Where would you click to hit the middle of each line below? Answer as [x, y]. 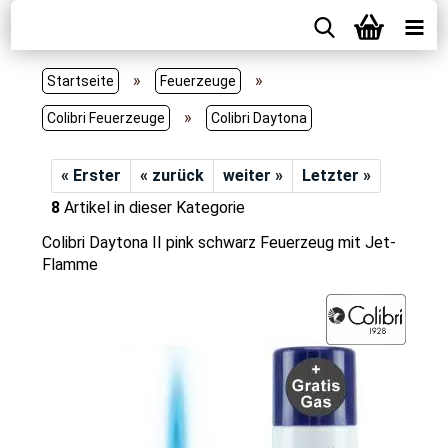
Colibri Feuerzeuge [105, 118]
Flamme [69, 264]
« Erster [90, 175]
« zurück [171, 175]
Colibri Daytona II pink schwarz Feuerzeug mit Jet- [218, 242]
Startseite [80, 81]
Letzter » [336, 175]
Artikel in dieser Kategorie [152, 207]
